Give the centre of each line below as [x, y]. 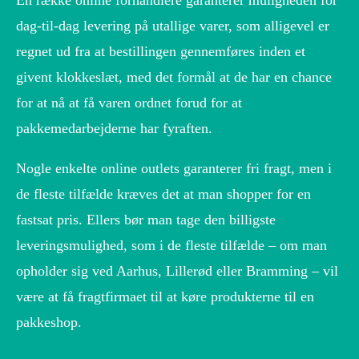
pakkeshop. [49, 323]
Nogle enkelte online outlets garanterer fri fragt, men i [174, 169]
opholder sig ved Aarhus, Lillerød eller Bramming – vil [177, 271]
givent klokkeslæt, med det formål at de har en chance [174, 77]
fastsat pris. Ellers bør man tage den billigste [146, 220]
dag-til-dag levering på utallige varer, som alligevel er [173, 26]
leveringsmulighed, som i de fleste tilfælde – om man [171, 246]
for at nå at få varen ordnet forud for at [129, 103]
